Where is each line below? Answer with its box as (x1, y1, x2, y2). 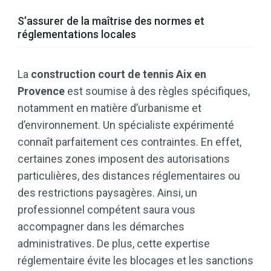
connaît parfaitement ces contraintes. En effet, (18, 135, 241, 149)
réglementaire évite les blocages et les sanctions (18, 254, 253, 267)
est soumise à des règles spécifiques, (65, 85, 250, 98)
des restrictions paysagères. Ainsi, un (18, 186, 197, 200)
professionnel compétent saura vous (18, 203, 195, 217)
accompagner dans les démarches (18, 220, 184, 233)
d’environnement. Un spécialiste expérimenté (18, 119, 234, 132)
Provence (18, 85, 65, 98)
